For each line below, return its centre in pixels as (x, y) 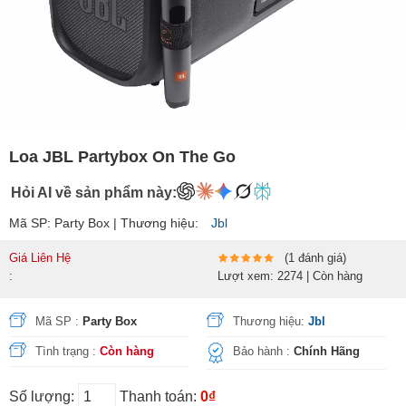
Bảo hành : (264, 351)
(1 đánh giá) (315, 258)
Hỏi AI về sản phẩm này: (94, 193)
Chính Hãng (327, 351)
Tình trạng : (68, 351)
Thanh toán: (160, 396)
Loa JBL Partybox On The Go (122, 157)
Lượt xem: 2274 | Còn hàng (290, 276)
